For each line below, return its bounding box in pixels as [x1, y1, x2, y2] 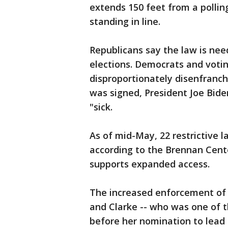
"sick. [90, 101, 112, 113]
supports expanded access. [90, 158, 210, 170]
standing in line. [90, 15, 160, 28]
